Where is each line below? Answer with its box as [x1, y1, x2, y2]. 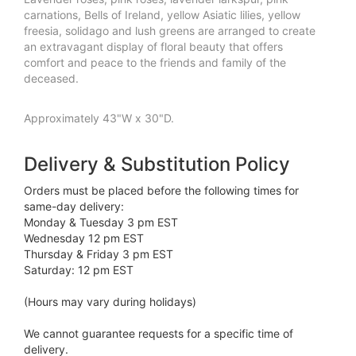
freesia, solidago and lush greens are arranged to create [24, 24, 315, 38]
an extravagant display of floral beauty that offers [24, 40, 283, 54]
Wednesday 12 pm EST [24, 231, 144, 246]
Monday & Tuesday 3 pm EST [24, 215, 178, 230]
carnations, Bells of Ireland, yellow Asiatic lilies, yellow [24, 8, 300, 22]
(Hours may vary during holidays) [24, 295, 196, 309]
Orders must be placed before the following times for [24, 184, 299, 198]
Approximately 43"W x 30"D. [24, 111, 174, 126]
